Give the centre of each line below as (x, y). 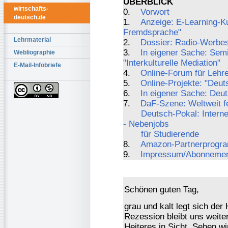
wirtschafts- (31, 9)
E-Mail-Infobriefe (37, 65)
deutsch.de (30, 17)
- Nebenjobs (146, 124)
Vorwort (155, 12)
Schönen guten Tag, (162, 189)
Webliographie (34, 52)
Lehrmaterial (32, 40)
